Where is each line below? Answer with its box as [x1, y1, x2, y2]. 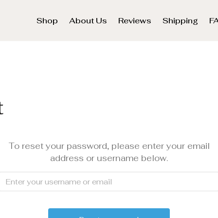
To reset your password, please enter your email [8, 141, 210, 152]
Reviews [118, 16, 151, 26]
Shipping [163, 16, 198, 26]
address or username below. [50, 153, 168, 164]
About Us [69, 16, 107, 26]
